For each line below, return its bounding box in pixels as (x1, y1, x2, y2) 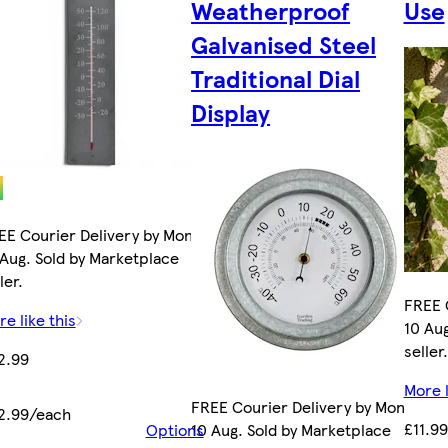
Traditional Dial (191, 60, 361, 95)
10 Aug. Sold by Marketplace (191, 417, 392, 441)
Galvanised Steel (191, 26, 377, 61)
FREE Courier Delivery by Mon (191, 394, 406, 418)
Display (191, 94, 271, 129)
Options (145, 417, 204, 441)
